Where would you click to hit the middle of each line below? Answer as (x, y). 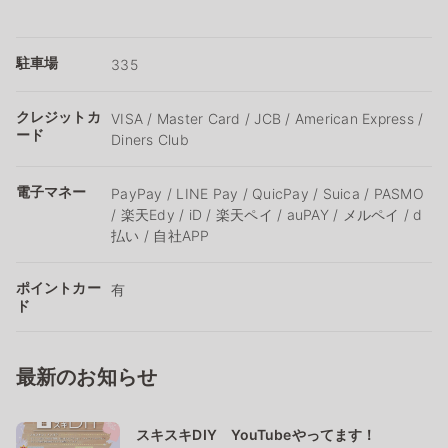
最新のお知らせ (87, 376)
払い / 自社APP (160, 235)
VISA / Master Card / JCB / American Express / (267, 118)
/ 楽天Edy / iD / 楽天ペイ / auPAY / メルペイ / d (267, 214)
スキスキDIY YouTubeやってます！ (256, 434)
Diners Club (150, 139)
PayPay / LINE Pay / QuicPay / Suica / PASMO (267, 193)
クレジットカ (58, 116)
